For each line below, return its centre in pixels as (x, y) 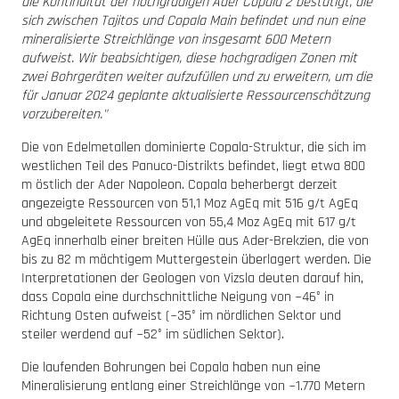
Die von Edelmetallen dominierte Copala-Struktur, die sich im (194, 147)
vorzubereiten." (64, 114)
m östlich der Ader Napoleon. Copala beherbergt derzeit (179, 184)
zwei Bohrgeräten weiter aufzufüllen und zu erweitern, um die (197, 77)
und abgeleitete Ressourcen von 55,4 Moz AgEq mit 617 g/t (189, 222)
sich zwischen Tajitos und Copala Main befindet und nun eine (193, 20)
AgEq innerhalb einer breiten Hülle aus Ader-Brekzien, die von (195, 240)
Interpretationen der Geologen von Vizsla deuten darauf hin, (192, 278)
